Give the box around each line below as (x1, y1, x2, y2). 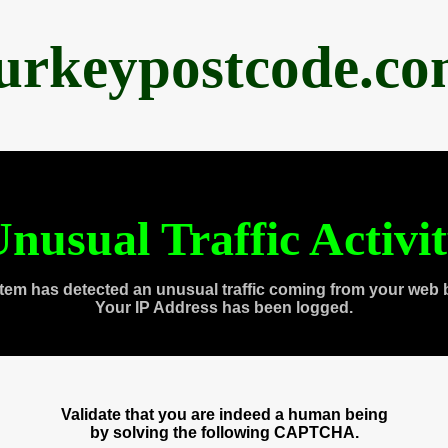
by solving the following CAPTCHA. (89, 424, 359, 441)
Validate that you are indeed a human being (60, 406, 388, 423)
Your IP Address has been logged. (95, 299, 353, 316)
